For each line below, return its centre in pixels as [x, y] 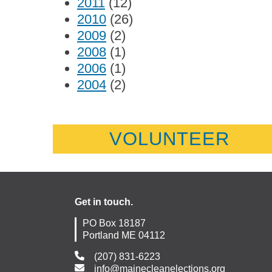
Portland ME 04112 [124, 235]
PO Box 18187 [114, 223]
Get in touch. [104, 202]
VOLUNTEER [169, 139]
